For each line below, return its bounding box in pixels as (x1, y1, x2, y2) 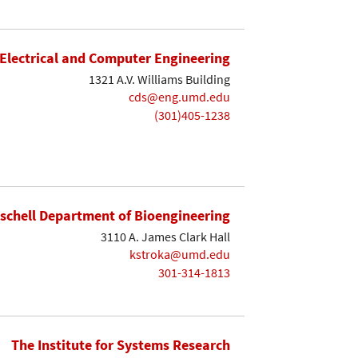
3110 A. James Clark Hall (101, 228, 230, 245)
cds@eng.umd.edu (129, 89, 230, 105)
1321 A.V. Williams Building (89, 70, 230, 87)
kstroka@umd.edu (129, 246, 230, 263)
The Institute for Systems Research (11, 335, 230, 354)
